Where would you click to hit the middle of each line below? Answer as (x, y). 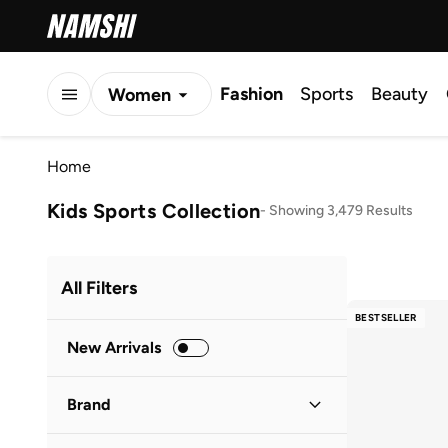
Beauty (399, 94)
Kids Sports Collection (154, 210)
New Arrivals (114, 347)
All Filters (99, 287)
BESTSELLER (386, 317)
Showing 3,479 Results (341, 210)
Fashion (251, 94)
